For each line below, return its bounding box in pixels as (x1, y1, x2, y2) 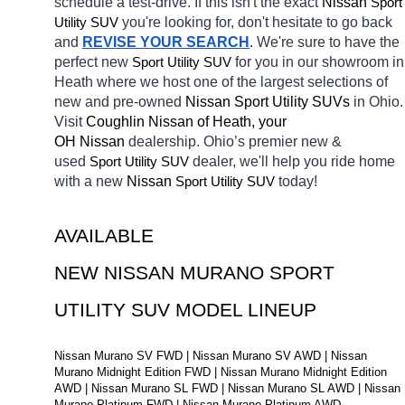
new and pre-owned (54, 94, 185, 110)
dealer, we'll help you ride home (193, 154, 395, 170)
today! (278, 174, 321, 190)
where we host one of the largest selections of (97, 74, 388, 90)
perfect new (54, 54, 132, 71)
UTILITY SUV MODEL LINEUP (54, 299, 316, 322)
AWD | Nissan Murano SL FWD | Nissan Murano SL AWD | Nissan (54, 381, 400, 396)
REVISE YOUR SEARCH (82, 34, 250, 51)
